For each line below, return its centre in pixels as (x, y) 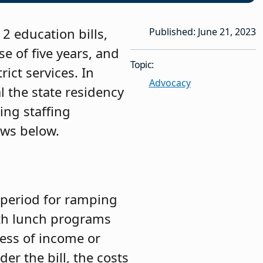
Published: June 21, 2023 (202, 31)
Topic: (142, 64)
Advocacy (170, 82)
